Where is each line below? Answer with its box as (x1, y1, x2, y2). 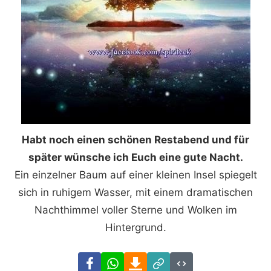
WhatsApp (123, 253, 174, 266)
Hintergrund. (105, 221, 166, 233)
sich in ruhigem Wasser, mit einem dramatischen (18, 186, 253, 198)
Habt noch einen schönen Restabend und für (22, 133, 249, 146)
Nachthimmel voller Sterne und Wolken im (34, 203, 237, 216)
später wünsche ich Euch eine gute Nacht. (28, 151, 243, 163)
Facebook (100, 253, 148, 266)
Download (146, 253, 195, 266)
